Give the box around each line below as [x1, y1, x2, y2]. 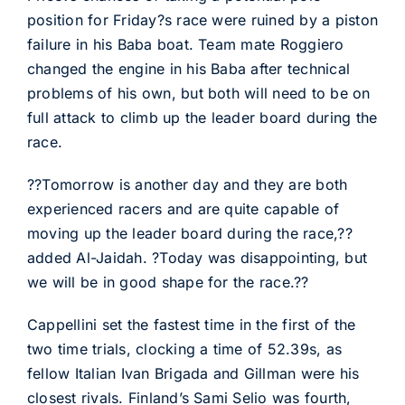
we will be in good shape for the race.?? [26, 273, 309, 291]
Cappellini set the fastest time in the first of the [26, 316, 356, 334]
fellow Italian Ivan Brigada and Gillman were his [26, 364, 360, 382]
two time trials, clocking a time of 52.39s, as [26, 340, 343, 358]
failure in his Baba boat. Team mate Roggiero [26, 35, 344, 53]
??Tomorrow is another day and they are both [26, 175, 348, 193]
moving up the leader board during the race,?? [26, 224, 353, 242]
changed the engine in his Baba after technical [26, 60, 351, 78]
